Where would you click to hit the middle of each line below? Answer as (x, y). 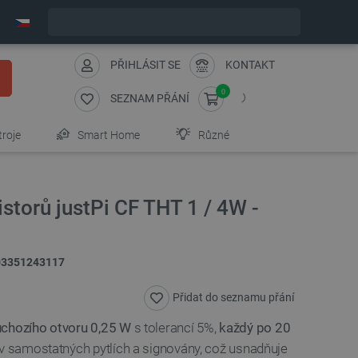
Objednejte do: (92, 22)
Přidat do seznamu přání (233, 297)
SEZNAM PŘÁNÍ (150, 98)
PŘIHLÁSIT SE (145, 64)
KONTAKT (250, 64)
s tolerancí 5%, (175, 328)
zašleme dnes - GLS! (224, 22)
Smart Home (107, 135)
